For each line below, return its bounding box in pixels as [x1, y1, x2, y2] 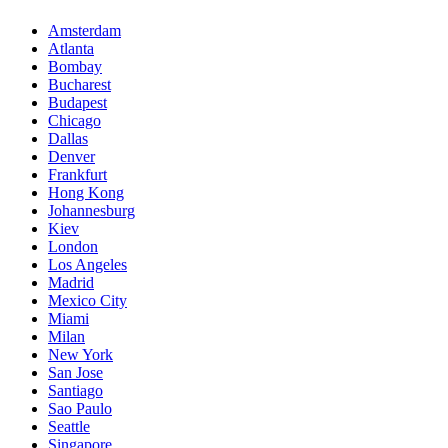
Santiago [48, 382, 103, 400]
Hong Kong [48, 184, 124, 202]
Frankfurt [48, 166, 107, 184]
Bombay [48, 58, 102, 76]
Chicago [48, 112, 101, 130]
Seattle [48, 418, 90, 436]
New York [48, 346, 113, 364]
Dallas [48, 130, 88, 148]
